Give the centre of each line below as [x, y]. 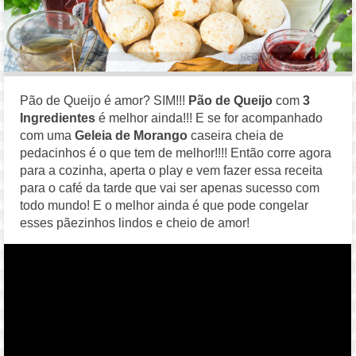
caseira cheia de [236, 135]
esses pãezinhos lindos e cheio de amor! [135, 222]
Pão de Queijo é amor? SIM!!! [104, 100]
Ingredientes [58, 118]
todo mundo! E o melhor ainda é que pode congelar [164, 205]
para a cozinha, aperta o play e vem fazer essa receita [172, 170]
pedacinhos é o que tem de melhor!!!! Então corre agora [176, 153]
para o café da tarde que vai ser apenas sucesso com [170, 188]
